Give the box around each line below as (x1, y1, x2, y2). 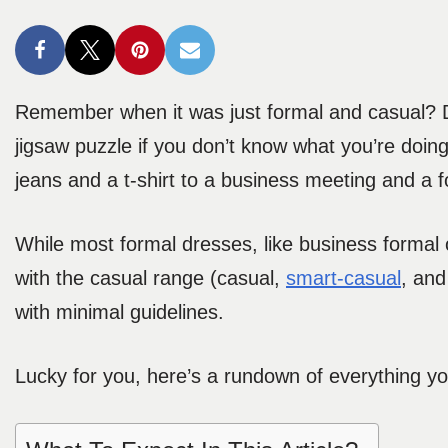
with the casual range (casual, (15, 267, 286, 290)
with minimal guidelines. (15, 301, 224, 324)
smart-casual (286, 267, 401, 290)
